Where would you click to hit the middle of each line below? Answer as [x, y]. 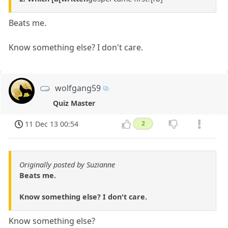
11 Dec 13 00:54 [52, 124]
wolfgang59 [78, 88]
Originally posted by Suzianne [67, 165]
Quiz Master [74, 103]
